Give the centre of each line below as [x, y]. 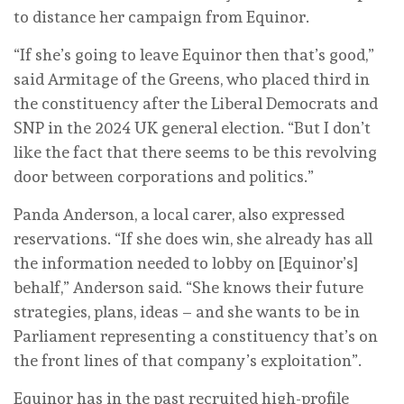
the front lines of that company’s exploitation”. [188, 360]
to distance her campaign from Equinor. [161, 16]
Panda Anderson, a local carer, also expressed [179, 214]
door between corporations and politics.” [165, 176]
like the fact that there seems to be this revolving [195, 151]
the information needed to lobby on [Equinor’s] [186, 262]
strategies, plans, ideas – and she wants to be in [187, 311]
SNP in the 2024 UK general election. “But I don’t [192, 127]
